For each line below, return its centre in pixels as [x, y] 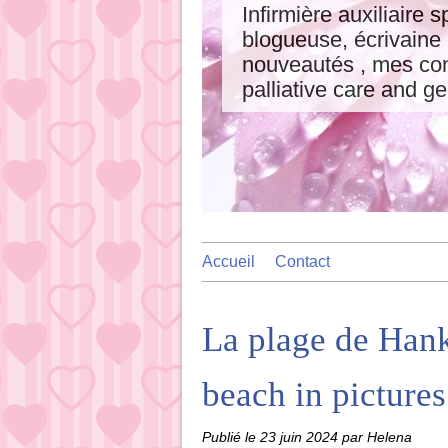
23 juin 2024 [301, 437]
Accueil [228, 261]
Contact [302, 261]
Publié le [231, 437]
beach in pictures [324, 394]
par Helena [377, 437]
